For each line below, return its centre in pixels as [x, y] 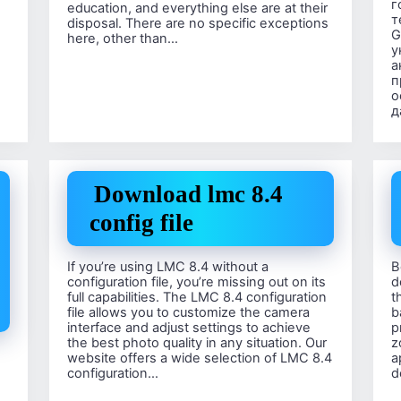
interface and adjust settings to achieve [188, 327]
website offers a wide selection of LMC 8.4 [199, 358]
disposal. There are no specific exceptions [197, 23]
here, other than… [122, 38]
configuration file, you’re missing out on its [196, 282]
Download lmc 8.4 [188, 195]
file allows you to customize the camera [188, 312]
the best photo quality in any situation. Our [196, 342]
